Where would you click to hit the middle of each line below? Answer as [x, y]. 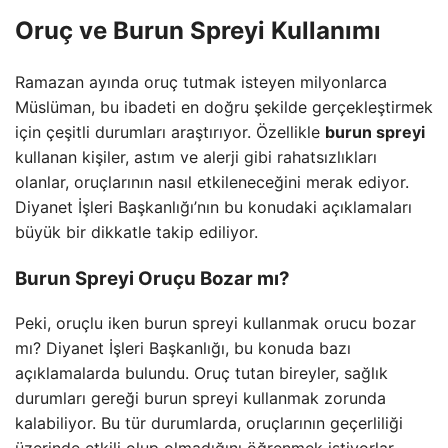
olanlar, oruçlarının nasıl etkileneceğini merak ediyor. [212, 181]
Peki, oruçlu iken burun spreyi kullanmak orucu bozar [215, 323]
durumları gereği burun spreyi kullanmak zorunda [200, 398]
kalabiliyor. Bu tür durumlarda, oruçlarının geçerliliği [209, 423]
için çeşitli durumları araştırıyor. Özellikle [170, 131]
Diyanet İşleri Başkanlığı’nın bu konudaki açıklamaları [213, 206]
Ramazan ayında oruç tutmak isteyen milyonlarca [201, 81]
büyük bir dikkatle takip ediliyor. [136, 231]
